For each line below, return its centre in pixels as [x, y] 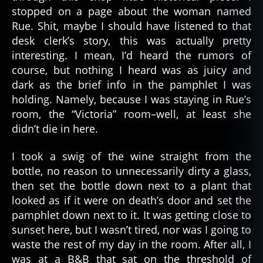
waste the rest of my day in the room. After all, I [131, 245]
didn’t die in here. [55, 128]
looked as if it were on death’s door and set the [131, 200]
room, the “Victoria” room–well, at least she [131, 114]
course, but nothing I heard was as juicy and [131, 70]
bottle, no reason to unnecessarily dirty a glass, [131, 171]
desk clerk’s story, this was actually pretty [131, 40]
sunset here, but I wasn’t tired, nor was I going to [131, 230]
